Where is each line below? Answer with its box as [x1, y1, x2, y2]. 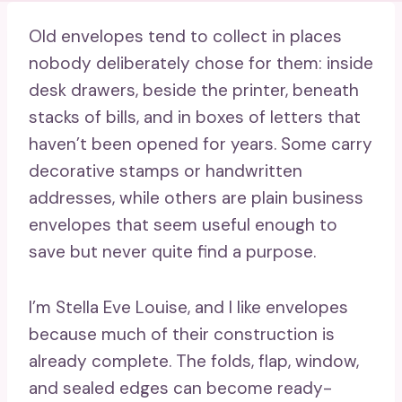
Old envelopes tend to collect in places [29, 25, 342, 48]
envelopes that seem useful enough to [29, 214, 337, 236]
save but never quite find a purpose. [29, 240, 316, 263]
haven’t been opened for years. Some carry [29, 133, 372, 155]
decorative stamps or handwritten [29, 160, 302, 182]
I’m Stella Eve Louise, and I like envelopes [29, 296, 348, 319]
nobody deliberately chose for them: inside [29, 52, 373, 74]
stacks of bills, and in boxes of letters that [29, 106, 361, 128]
